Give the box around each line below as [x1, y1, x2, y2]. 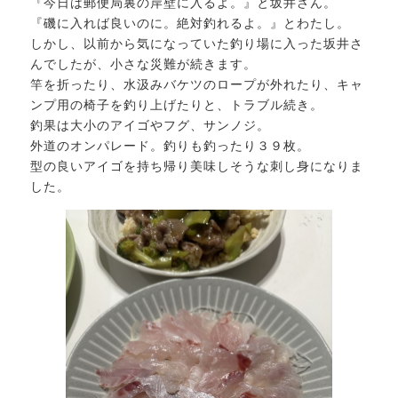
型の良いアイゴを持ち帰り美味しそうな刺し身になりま [30, 158, 364, 173]
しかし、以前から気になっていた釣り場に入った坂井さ [30, 36, 364, 51]
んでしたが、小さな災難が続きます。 [30, 56, 258, 71]
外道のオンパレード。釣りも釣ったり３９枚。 [30, 138, 311, 153]
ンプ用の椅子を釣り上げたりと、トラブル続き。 [30, 97, 324, 112]
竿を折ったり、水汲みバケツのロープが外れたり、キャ [30, 76, 364, 92]
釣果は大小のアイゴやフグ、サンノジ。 [30, 117, 271, 132]
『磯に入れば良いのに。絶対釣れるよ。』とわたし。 [30, 15, 351, 30]
